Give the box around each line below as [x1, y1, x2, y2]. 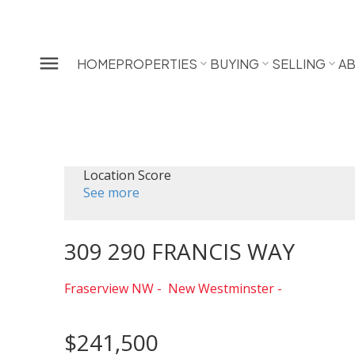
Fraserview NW [63, 280, 154, 298]
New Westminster [167, 280, 274, 298]
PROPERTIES [116, 55, 198, 72]
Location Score [82, 166, 171, 185]
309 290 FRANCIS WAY [63, 236, 295, 267]
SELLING [272, 55, 326, 72]
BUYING [210, 55, 260, 72]
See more [82, 184, 139, 202]
